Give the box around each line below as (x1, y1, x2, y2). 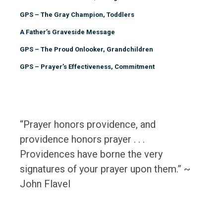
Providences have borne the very (20, 148, 163, 160)
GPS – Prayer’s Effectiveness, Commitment (20, 63, 155, 70)
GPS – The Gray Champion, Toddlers (20, 11, 134, 18)
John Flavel (20, 178, 70, 190)
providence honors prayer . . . (20, 133, 145, 145)
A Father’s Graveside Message (20, 28, 115, 36)
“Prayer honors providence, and (20, 118, 156, 130)
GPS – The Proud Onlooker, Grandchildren (20, 46, 153, 53)
